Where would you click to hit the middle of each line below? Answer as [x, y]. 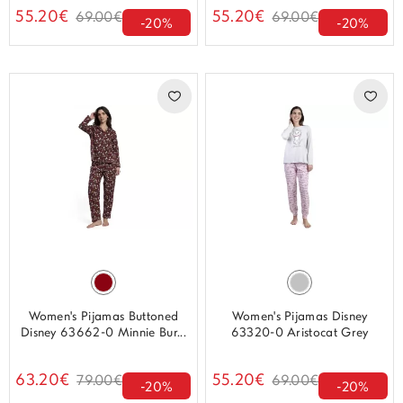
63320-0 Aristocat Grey [300, 333]
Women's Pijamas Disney [300, 317]
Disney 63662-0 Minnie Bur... [103, 333]
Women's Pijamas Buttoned [103, 317]
